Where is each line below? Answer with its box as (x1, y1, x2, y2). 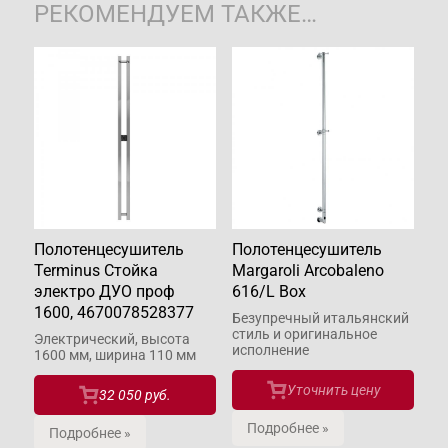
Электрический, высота (34, 330, 190, 347)
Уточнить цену (286, 381, 380, 398)
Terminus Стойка (34, 260, 158, 280)
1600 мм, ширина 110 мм (34, 346, 196, 363)
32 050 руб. (99, 386, 171, 403)
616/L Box (232, 281, 306, 301)
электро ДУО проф (34, 281, 175, 301)
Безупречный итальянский (232, 309, 409, 326)
